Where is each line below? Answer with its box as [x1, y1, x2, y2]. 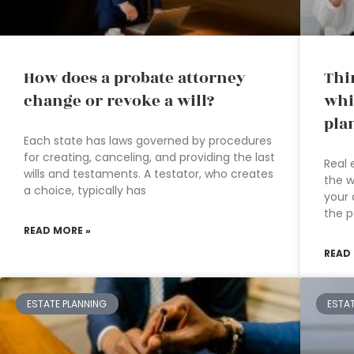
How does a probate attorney [24, 66, 246, 91]
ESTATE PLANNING [27, 296, 107, 311]
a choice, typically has [24, 183, 146, 199]
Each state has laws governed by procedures [24, 133, 272, 149]
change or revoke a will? [24, 89, 214, 114]
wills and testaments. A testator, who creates [24, 166, 273, 183]
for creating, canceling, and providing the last [24, 149, 275, 166]
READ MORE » [24, 224, 91, 238]
